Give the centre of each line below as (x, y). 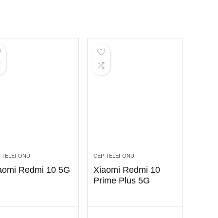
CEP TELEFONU (114, 156)
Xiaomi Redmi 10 (127, 170)
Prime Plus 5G (121, 181)
